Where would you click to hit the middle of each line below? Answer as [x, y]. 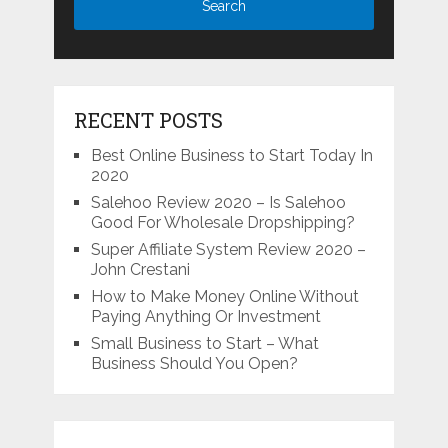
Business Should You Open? [194, 363]
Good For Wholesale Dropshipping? [222, 222]
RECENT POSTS [148, 119]
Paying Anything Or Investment [205, 316]
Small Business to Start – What [204, 343]
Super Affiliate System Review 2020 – [228, 249]
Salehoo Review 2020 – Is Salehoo [218, 202]
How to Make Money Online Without [224, 296]
